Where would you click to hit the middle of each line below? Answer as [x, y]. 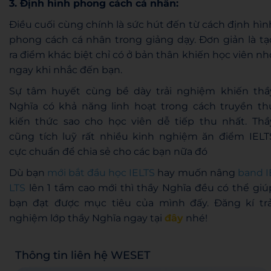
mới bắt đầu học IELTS [101, 172]
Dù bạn [28, 172]
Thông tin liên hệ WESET [83, 255]
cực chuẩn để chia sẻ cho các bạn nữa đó [108, 151]
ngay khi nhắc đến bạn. [66, 70]
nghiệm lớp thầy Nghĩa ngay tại [87, 218]
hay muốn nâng [196, 172]
